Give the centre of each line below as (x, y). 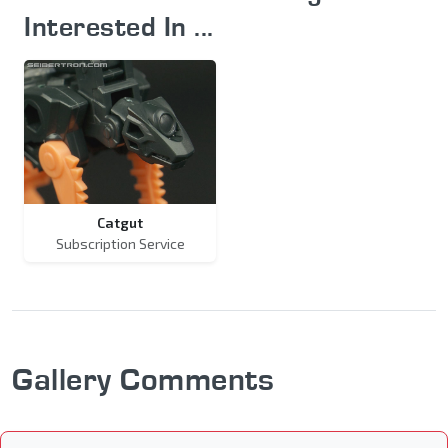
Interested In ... (119, 26)
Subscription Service (120, 244)
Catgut (120, 223)
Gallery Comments (143, 379)
